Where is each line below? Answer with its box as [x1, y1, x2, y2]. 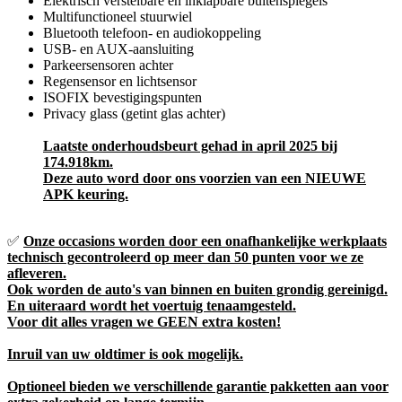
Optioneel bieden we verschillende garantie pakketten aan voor [7, 379, 389, 394]
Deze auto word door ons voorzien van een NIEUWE [43, 170, 366, 186]
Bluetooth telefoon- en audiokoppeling [43, 25, 261, 40]
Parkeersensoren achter [43, 57, 173, 73]
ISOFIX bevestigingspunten [43, 90, 202, 105]
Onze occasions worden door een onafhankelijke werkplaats [23, 233, 387, 249]
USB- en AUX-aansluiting [43, 41, 194, 57]
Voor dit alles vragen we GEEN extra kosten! [7, 314, 281, 329]
